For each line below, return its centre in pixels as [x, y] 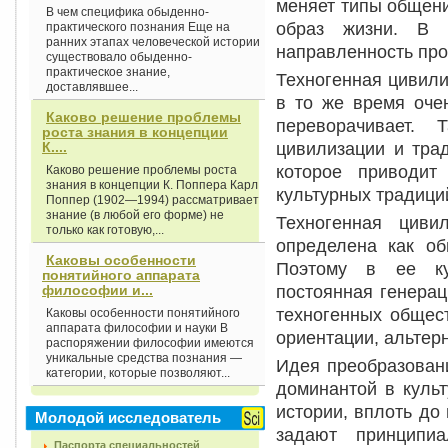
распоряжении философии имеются [150, 343]
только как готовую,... [105, 230]
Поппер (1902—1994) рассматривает [152, 200]
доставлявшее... [92, 87]
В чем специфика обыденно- [127, 12]
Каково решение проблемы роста [141, 170]
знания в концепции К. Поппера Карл [152, 185]
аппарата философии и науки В [137, 328]
